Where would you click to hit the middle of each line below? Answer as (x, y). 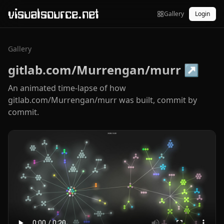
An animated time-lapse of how (67, 88)
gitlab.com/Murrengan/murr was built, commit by (102, 100)
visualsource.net (53, 13)
